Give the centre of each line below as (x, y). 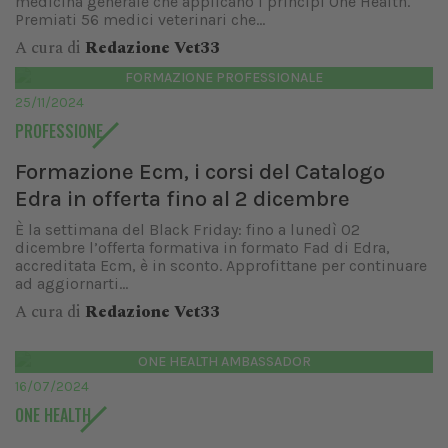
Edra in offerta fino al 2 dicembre (182, 198)
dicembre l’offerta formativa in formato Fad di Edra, (202, 247)
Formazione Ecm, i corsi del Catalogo (200, 171)
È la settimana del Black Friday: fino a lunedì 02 (187, 229)
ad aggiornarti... (71, 283)
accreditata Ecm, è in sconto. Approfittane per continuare (221, 265)
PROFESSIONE (59, 131)
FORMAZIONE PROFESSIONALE (224, 77)
